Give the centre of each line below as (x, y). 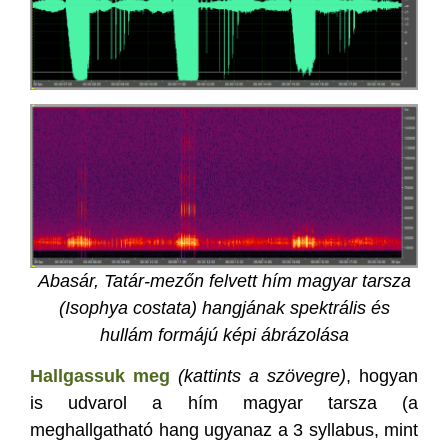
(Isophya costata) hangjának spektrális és (224, 308)
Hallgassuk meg (100, 375)
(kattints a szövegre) (262, 375)
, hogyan (382, 375)
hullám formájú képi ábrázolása (224, 335)
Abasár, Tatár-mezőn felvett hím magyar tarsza (224, 281)
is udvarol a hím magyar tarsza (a (224, 402)
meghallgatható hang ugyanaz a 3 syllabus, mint (224, 429)
